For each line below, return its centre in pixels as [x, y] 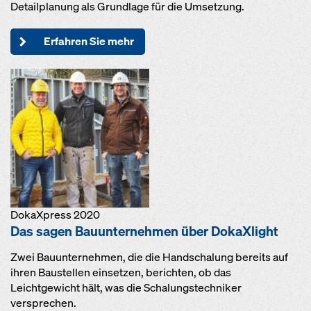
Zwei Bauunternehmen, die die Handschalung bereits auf [149, 257]
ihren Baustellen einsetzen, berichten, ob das [121, 272]
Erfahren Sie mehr [89, 41]
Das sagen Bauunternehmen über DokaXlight [144, 231]
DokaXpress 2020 [55, 215]
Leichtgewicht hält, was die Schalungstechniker [126, 287]
